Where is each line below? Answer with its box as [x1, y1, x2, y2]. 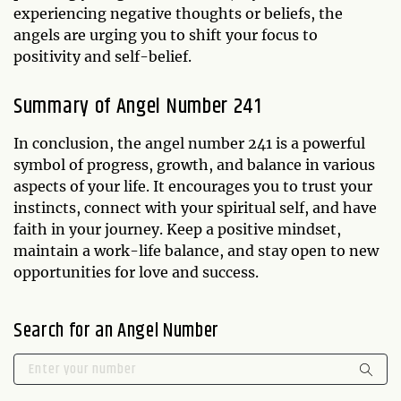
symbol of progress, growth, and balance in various [13, 156, 375, 174]
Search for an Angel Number [13, 316, 219, 346]
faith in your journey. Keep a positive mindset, [13, 220, 341, 238]
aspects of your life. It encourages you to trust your [13, 177, 372, 195]
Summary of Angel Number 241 [13, 90, 262, 123]
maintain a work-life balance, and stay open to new [13, 242, 379, 260]
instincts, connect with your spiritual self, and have [13, 199, 377, 217]
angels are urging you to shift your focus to [13, 26, 318, 44]
